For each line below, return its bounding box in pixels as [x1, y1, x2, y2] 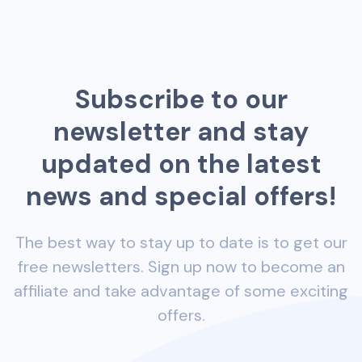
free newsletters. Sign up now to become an [17, 256, 345, 278]
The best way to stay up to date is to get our [15, 232, 347, 254]
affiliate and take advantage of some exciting [14, 280, 348, 302]
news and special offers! [26, 179, 336, 214]
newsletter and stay [53, 115, 309, 149]
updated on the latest [40, 147, 322, 182]
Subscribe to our [74, 82, 288, 117]
